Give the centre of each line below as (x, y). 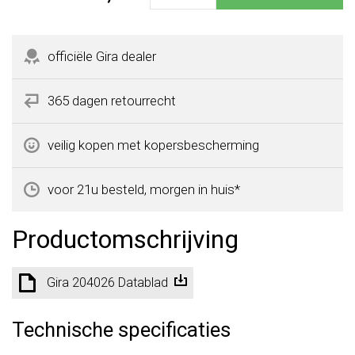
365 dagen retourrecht (112, 100)
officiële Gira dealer (102, 56)
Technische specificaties (121, 329)
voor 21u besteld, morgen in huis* (144, 189)
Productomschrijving (125, 239)
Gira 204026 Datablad (107, 282)
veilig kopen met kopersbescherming (153, 145)
